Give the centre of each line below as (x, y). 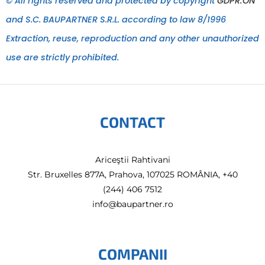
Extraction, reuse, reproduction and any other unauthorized (132, 38)
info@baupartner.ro (132, 204)
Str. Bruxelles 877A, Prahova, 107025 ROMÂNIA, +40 (132, 175)
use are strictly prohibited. (62, 57)
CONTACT (132, 122)
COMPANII (132, 254)
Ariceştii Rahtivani (132, 160)
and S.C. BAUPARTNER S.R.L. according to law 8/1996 (116, 19)
